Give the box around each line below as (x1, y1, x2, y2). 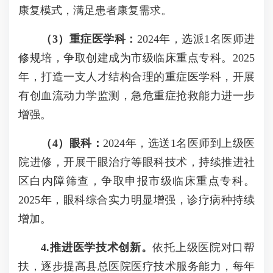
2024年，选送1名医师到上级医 (103, 137, 255, 149)
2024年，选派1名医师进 (136, 33, 255, 45)
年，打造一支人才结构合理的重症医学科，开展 (18, 71, 255, 83)
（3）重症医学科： (41, 33, 137, 45)
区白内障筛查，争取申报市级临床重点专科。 (18, 175, 255, 187)
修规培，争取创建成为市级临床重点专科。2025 (18, 52, 255, 64)
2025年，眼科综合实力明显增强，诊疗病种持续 (18, 194, 255, 206)
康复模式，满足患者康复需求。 (18, 4, 172, 16)
